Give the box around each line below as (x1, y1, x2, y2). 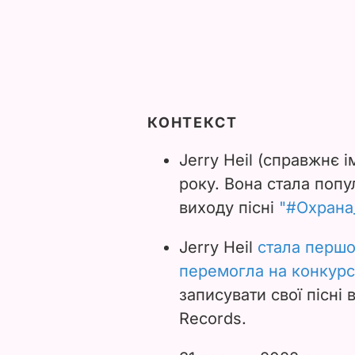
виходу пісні (179, 197, 274, 217)
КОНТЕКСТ (147, 113, 238, 131)
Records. (179, 308, 246, 328)
